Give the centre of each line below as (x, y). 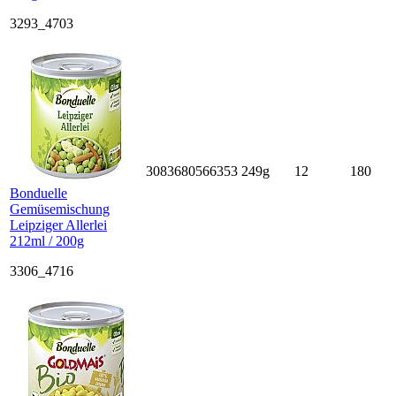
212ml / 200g (47, 240)
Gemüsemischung (60, 209)
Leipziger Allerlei (58, 225)
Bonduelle (38, 193)
